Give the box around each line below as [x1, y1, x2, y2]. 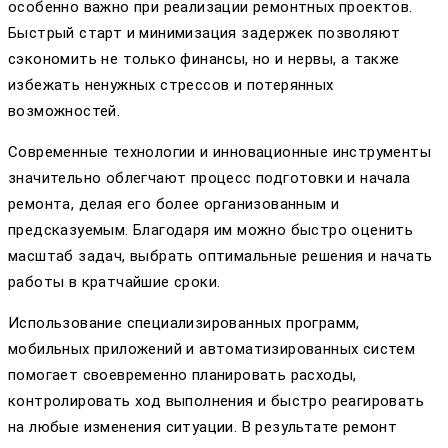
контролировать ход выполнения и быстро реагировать [8, 392, 424, 411]
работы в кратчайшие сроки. [8, 273, 221, 292]
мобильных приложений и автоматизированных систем [8, 340, 416, 359]
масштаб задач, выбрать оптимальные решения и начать [8, 247, 433, 266]
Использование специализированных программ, [8, 314, 360, 333]
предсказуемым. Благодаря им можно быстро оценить [8, 221, 414, 240]
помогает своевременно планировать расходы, [8, 366, 357, 385]
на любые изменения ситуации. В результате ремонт [8, 418, 398, 437]
